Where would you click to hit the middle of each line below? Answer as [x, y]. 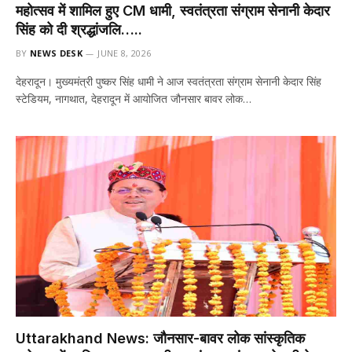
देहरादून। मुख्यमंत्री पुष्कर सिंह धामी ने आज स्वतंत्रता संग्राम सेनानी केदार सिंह [169, 81]
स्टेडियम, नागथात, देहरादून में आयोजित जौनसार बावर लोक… [134, 99]
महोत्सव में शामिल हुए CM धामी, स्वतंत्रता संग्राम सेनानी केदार [173, 11]
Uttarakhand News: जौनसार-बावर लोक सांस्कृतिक [160, 338]
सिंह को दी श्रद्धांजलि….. [79, 29]
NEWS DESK [56, 53]
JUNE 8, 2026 [125, 53]
